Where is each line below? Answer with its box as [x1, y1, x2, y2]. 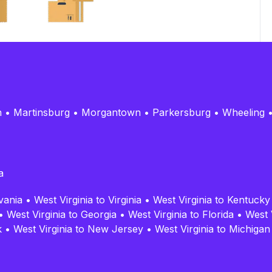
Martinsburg [13, 106, 70, 118]
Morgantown [81, 106, 141, 118]
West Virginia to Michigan [155, 222, 270, 235]
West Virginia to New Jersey [13, 222, 143, 235]
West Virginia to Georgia [7, 208, 117, 220]
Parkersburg [152, 106, 211, 118]
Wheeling [222, 106, 265, 118]
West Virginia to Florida [128, 208, 234, 220]
